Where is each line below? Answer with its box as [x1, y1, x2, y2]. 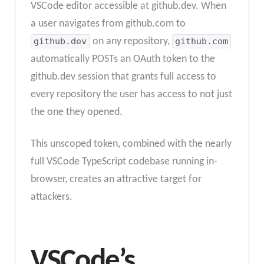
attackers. [30, 191, 72, 203]
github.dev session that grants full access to [30, 71, 216, 82]
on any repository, [90, 36, 172, 47]
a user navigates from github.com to [30, 18, 186, 29]
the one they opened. [30, 107, 123, 118]
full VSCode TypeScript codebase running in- [30, 156, 217, 167]
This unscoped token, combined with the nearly [30, 138, 232, 150]
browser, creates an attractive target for [30, 173, 202, 185]
